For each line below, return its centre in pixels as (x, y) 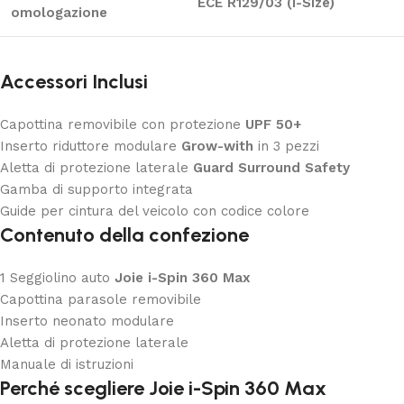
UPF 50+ (273, 124)
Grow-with (217, 146)
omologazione (59, 12)
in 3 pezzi (286, 146)
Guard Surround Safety (271, 167)
